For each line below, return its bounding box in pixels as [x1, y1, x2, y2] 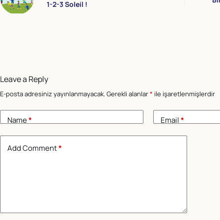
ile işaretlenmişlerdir [153, 89, 215, 98]
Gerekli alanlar [107, 89, 150, 98]
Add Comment [7, 142, 57, 153]
